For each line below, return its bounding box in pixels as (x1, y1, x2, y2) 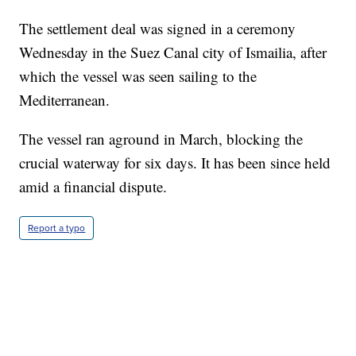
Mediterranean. (19, 90, 110, 110)
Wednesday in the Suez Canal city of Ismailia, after (19, 42, 327, 63)
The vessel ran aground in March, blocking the (19, 129, 304, 149)
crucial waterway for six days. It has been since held (19, 153, 331, 173)
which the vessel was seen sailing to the (19, 66, 257, 87)
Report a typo (28, 221, 86, 236)
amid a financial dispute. (19, 176, 168, 197)
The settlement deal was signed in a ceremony (19, 18, 296, 39)
